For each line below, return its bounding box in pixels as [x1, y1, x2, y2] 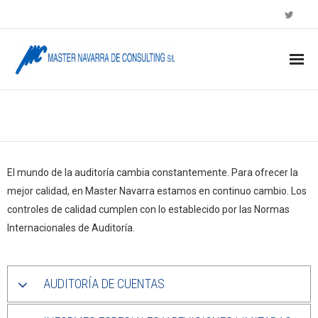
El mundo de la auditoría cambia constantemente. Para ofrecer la [7, 167, 298, 178]
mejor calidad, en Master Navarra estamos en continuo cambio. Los [7, 185, 307, 197]
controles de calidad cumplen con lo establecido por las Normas [7, 204, 290, 215]
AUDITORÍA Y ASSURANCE [14, 103, 231, 128]
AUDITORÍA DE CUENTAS [43, 276, 165, 291]
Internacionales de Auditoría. [7, 222, 135, 234]
